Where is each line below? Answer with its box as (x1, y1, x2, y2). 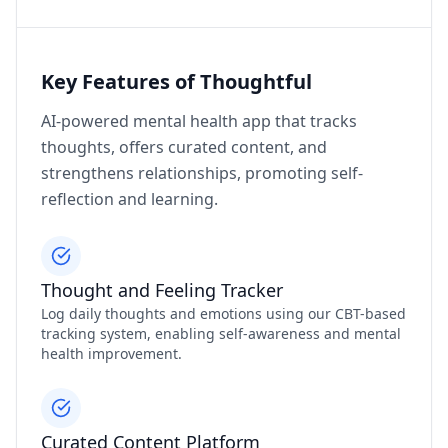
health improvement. (41, 344, 182, 364)
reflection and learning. (41, 188, 218, 211)
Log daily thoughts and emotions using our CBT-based (41, 304, 406, 324)
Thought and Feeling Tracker (41, 278, 283, 303)
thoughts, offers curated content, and (41, 136, 327, 159)
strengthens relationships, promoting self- (41, 162, 363, 185)
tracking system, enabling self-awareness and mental (41, 324, 401, 344)
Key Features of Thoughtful (41, 68, 312, 96)
